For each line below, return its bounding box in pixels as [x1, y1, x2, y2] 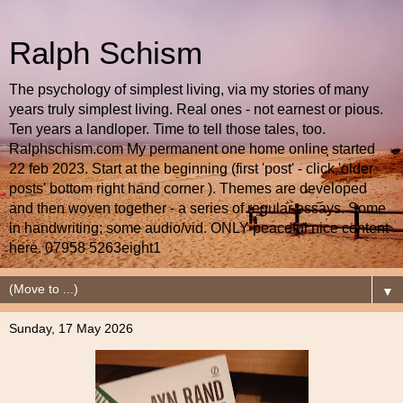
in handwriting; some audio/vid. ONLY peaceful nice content [9, 220, 389, 236]
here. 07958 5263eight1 [9, 240, 161, 255]
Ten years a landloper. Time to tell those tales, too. [9, 121, 326, 137]
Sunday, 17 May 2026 [9, 321, 133, 336]
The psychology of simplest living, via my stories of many [9, 82, 369, 97]
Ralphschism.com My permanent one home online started [9, 141, 375, 157]
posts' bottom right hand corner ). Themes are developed [9, 181, 367, 196]
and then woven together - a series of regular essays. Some [9, 201, 386, 216]
